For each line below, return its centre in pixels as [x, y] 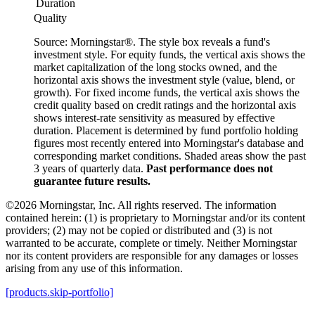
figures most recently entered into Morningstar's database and [169, 143]
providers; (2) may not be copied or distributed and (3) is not [139, 231]
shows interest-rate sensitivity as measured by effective [154, 118]
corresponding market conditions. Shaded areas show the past [170, 156]
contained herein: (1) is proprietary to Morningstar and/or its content [155, 218]
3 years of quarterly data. [90, 169]
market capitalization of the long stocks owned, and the [155, 67]
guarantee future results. [92, 181]
